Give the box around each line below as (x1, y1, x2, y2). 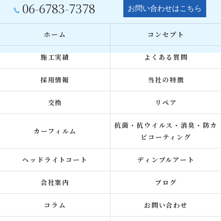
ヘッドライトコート (22, 155, 88, 164)
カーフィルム (34, 126, 76, 136)
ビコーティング (140, 132, 192, 142)
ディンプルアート (137, 155, 195, 164)
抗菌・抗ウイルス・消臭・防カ (114, 120, 218, 130)
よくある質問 (144, 52, 188, 62)
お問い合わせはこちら (128, 4, 202, 12)
